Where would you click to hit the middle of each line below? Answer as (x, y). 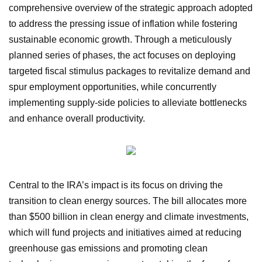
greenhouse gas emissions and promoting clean (108, 248)
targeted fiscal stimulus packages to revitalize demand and (130, 71)
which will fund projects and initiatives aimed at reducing (125, 232)
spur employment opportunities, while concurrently (113, 87)
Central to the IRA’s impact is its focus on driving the (116, 185)
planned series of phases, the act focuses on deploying (122, 55)
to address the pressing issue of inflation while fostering (123, 23)
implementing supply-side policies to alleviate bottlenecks (128, 102)
